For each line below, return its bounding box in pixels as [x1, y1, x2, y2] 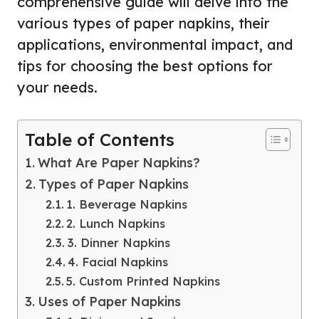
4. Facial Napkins [67, 254, 168, 269]
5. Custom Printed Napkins [66, 273, 220, 288]
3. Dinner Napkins [66, 235, 170, 250]
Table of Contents [25, 128, 174, 150]
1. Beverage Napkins [66, 197, 187, 211]
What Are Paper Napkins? [37, 154, 200, 171]
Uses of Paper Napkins [37, 293, 181, 310]
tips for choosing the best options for [17, 56, 273, 75]
